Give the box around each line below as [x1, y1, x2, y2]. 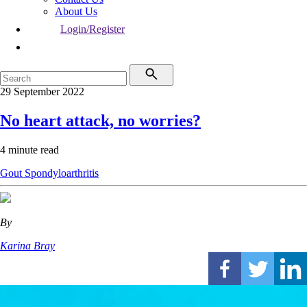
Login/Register [60, 23, 125, 35]
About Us [55, 5, 97, 17]
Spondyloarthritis [25, 167, 99, 179]
